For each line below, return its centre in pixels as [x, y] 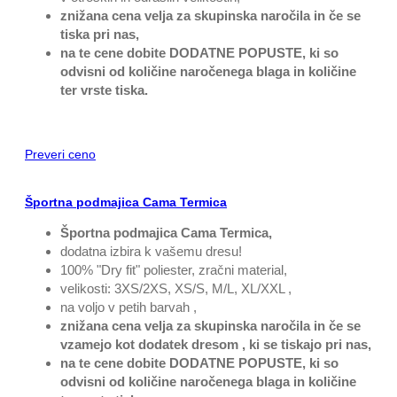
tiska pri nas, [100, 35]
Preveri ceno [60, 155]
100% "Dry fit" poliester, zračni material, [174, 270]
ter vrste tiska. [104, 90]
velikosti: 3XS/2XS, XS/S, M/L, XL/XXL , [176, 289]
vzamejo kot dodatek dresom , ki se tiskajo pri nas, [216, 345]
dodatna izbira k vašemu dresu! [151, 252]
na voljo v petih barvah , [128, 307]
